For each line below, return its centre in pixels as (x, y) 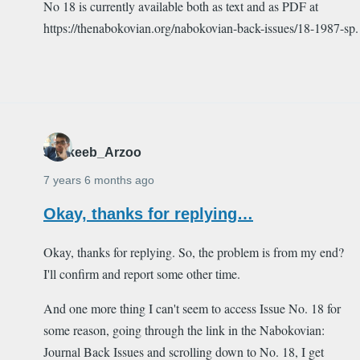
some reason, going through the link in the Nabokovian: (184, 329)
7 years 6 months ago (99, 180)
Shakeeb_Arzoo (92, 152)
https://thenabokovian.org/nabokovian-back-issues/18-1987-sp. (201, 27)
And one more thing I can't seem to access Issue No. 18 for (192, 308)
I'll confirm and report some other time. (144, 273)
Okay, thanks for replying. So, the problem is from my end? (194, 252)
